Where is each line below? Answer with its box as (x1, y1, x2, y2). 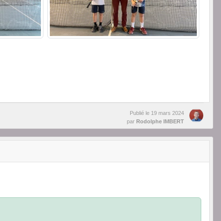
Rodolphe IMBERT (136, 118, 184, 125)
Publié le (130, 110, 151, 116)
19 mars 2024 (151, 110, 184, 116)
